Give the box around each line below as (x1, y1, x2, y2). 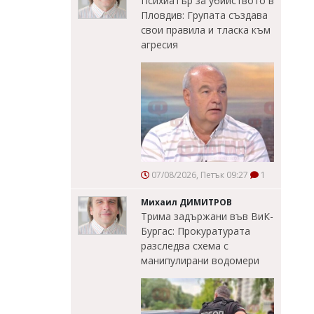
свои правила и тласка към (141, 22, 271, 36)
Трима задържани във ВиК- (141, 210, 273, 224)
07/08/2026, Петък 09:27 (149, 169, 248, 182)
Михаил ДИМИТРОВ (141, 196, 232, 209)
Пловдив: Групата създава (141, 8, 268, 22)
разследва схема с (141, 239, 228, 253)
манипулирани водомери (141, 254, 259, 268)
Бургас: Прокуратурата (141, 224, 250, 238)
